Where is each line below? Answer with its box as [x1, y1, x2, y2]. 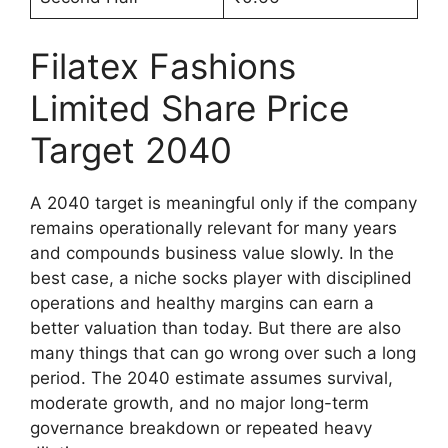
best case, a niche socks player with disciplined [30, 267, 412, 288]
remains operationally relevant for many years [30, 217, 397, 238]
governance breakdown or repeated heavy [30, 417, 372, 438]
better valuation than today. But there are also [30, 317, 401, 338]
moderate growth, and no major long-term [30, 392, 369, 413]
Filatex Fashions [30, 44, 296, 87]
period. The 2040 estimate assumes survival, [30, 367, 393, 388]
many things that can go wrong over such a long [30, 342, 416, 363]
